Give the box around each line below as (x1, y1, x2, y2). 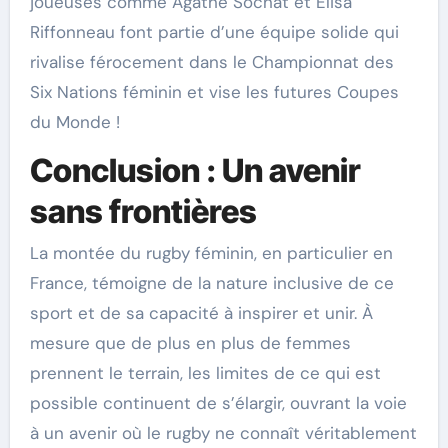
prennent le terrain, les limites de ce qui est (29, 362, 381, 384)
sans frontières (29, 191, 257, 231)
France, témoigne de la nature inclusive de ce (29, 272, 394, 294)
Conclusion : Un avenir (29, 150, 361, 190)
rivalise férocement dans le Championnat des (29, 50, 394, 73)
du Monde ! (29, 110, 120, 133)
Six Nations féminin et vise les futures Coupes (29, 80, 399, 103)
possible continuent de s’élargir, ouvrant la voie (29, 392, 407, 414)
